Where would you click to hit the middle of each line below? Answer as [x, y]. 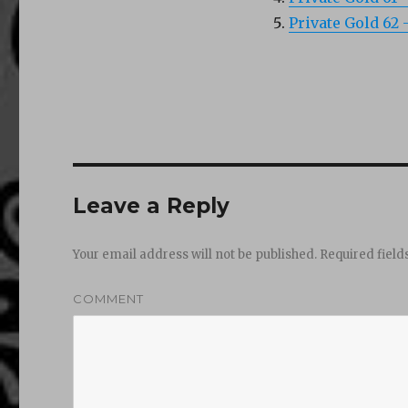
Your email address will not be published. [195, 254]
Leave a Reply [152, 205]
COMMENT [109, 298]
